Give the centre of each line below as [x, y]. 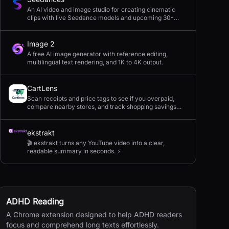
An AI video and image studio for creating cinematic [101, 9]
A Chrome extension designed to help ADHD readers [94, 214]
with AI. [38, 115]
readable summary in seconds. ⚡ [74, 151]
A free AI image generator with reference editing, [97, 54]
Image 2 [41, 44]
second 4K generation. [60, 26]
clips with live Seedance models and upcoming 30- [100, 18]
